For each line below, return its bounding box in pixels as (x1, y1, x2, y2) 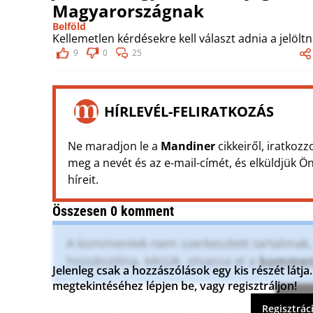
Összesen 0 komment (52, 203, 174, 219)
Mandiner (161, 138, 215, 154)
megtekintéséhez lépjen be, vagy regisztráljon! (52, 277, 297, 293)
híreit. (68, 172, 99, 187)
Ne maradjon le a (68, 138, 161, 154)
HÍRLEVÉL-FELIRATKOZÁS (104, 101, 274, 121)
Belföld (52, 20, 86, 33)
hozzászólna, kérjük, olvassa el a (66, 252, 259, 269)
